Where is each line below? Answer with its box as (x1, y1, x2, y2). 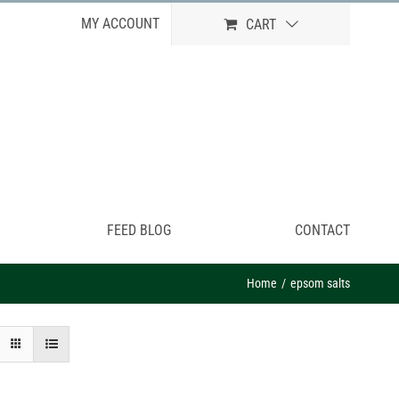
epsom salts (290, 276, 350, 290)
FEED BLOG (107, 222, 171, 239)
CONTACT (295, 222, 350, 239)
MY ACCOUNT (81, 15, 159, 32)
